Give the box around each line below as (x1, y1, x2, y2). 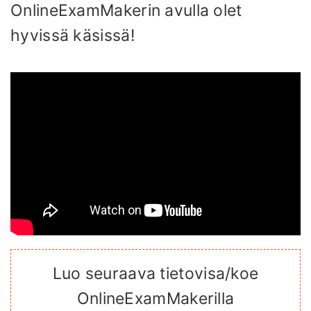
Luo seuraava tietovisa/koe (52, 263, 259, 283)
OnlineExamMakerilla (76, 288, 235, 308)
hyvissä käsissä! (10, 26, 135, 46)
